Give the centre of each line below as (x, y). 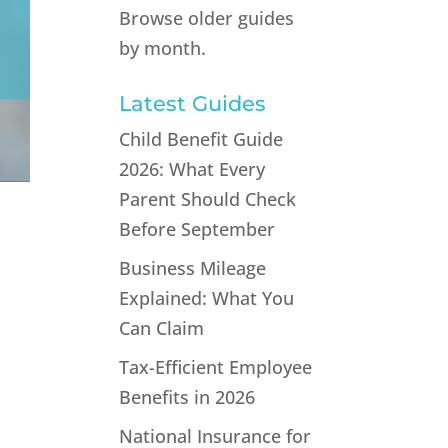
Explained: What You (207, 298)
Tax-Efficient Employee (216, 367)
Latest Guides (193, 103)
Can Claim (162, 328)
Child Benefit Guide (201, 139)
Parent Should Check (208, 199)
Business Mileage (193, 268)
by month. (163, 48)
